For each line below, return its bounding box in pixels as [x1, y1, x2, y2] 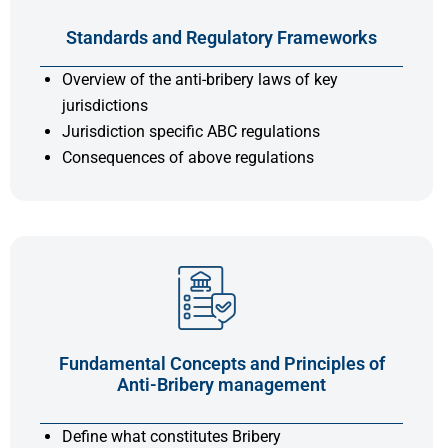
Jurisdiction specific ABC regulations [62, 121, 320, 141]
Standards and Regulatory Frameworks [66, 26, 377, 48]
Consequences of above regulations [62, 147, 314, 167]
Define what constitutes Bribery [62, 426, 281, 446]
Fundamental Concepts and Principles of [58, 352, 385, 374]
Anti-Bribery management [117, 373, 326, 395]
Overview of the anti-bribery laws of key [62, 69, 338, 89]
